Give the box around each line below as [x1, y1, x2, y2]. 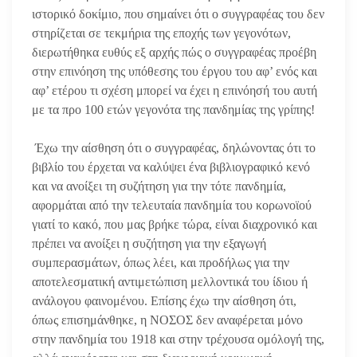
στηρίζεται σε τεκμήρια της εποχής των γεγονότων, [32, 25, 291, 40]
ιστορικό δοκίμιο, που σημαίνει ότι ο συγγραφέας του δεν [32, 6, 324, 21]
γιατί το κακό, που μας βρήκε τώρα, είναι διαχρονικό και [32, 217, 317, 231]
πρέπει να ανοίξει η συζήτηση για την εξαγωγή [32, 236, 266, 250]
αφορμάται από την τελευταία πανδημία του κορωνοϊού [32, 198, 312, 212]
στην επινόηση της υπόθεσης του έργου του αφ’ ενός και [32, 64, 317, 78]
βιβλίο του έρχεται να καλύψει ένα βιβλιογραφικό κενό [32, 159, 310, 174]
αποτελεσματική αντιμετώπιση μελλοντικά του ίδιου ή [32, 274, 308, 288]
